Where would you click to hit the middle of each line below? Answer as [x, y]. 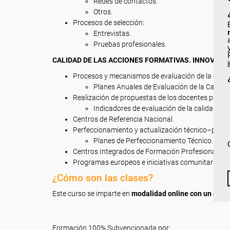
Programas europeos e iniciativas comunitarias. [148, 162]
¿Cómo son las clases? [103, 178]
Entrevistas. [112, 33]
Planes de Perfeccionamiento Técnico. [153, 141]
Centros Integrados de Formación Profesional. [146, 151]
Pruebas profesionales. [130, 44]
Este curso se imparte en [92, 194]
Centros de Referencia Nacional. [123, 119]
